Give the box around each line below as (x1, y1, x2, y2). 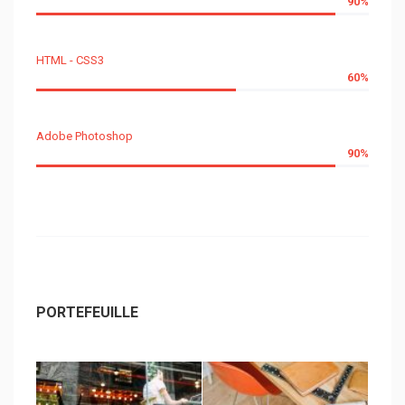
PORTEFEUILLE (36, 304, 138, 321)
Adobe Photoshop (36, 129, 133, 143)
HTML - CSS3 (36, 53, 104, 67)
